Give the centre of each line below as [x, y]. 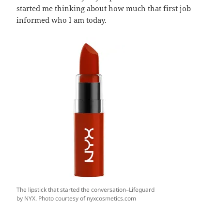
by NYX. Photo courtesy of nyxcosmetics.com [77, 199]
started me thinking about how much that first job [104, 8]
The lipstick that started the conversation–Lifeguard [86, 190]
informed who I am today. [62, 20]
